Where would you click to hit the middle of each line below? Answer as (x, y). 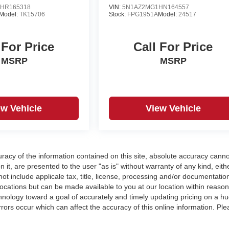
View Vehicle (173, 109)
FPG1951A (143, 15)
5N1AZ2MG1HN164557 (156, 7)
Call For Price (173, 47)
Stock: (118, 15)
